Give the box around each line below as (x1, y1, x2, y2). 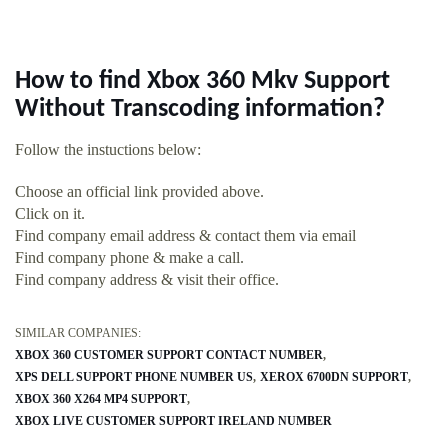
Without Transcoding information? (15, 97, 385, 123)
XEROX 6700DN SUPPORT (260, 370, 408, 385)
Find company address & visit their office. (15, 271, 279, 289)
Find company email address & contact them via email (15, 227, 356, 245)
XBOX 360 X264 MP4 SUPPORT (15, 392, 187, 407)
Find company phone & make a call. (15, 249, 244, 267)
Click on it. (15, 205, 85, 223)
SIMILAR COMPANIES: (15, 326, 141, 341)
